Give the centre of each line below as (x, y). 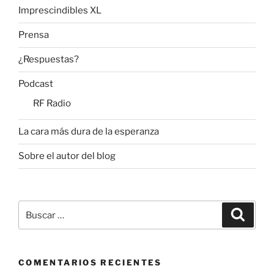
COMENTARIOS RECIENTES (90, 263)
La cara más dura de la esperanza (89, 132)
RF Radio (52, 103)
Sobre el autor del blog (67, 156)
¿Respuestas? (49, 60)
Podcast (36, 84)
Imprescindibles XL (60, 11)
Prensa (34, 35)
